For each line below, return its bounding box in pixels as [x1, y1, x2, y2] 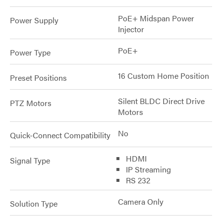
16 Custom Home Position [118, 70, 209, 81]
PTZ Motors [10, 97, 52, 109]
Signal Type [10, 155, 50, 166]
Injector [118, 23, 144, 35]
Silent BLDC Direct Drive [118, 95, 205, 107]
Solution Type [10, 198, 57, 209]
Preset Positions [10, 72, 67, 83]
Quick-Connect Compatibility [10, 129, 111, 141]
